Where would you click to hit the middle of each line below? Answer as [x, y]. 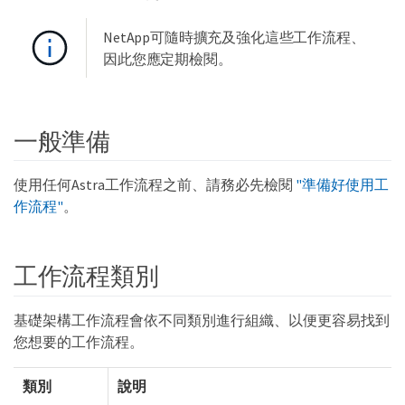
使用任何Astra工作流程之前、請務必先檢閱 [155, 184]
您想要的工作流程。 [79, 341]
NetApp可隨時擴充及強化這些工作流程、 [234, 38]
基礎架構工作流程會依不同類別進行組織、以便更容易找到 [202, 320]
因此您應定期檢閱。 [168, 59]
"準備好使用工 [342, 184]
